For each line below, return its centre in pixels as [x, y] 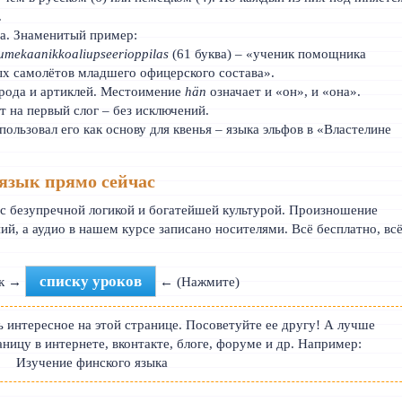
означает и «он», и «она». [284, 91]
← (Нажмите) [198, 281]
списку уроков [91, 281]
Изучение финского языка [92, 362]
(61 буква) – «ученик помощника [268, 53]
